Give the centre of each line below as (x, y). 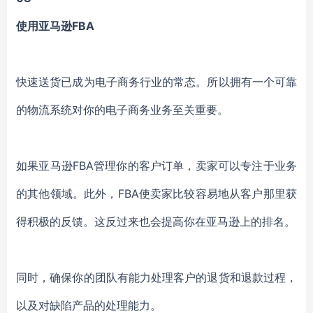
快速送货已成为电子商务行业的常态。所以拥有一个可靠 (156, 82)
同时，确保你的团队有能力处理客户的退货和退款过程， (156, 277)
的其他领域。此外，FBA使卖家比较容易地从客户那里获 (156, 194)
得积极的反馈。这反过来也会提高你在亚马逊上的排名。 (156, 221)
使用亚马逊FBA (55, 26)
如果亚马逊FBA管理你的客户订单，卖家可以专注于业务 (156, 166)
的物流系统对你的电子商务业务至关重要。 (122, 110)
